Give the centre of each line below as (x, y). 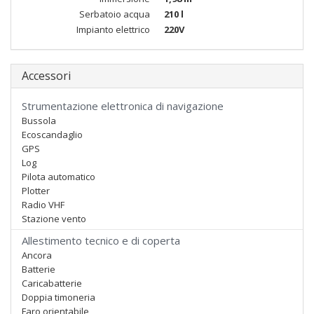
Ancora (37, 255)
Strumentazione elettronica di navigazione (123, 106)
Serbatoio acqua (115, 14)
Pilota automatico (59, 177)
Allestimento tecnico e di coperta (101, 240)
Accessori (46, 76)
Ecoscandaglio (52, 135)
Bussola (39, 121)
